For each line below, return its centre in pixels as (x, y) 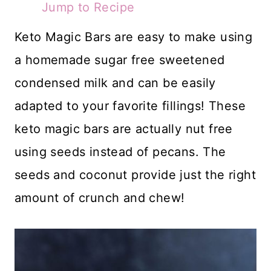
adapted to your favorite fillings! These (130, 106)
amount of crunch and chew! (100, 198)
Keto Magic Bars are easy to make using (134, 37)
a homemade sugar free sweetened (120, 60)
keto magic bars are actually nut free (124, 129)
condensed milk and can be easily (115, 83)
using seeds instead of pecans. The (120, 152)
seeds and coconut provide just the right (135, 175)
